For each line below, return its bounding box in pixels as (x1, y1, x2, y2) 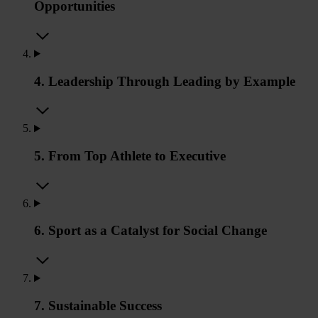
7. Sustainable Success (34, 297, 162, 313)
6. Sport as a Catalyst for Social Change (34, 223, 267, 238)
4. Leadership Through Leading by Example (34, 73, 295, 89)
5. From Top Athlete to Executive (34, 148, 226, 164)
